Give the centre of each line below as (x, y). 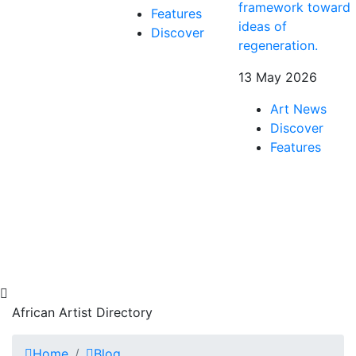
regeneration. (278, 45)
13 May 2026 (278, 77)
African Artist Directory (82, 312)
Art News (298, 108)
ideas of (263, 26)
